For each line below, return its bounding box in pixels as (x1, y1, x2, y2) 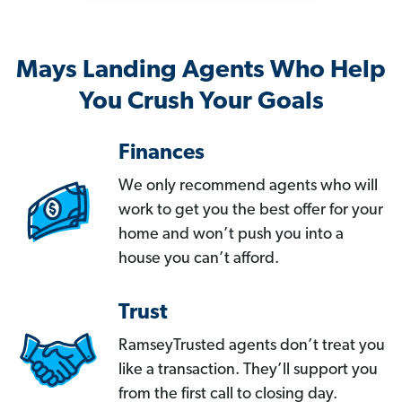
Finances (118, 143, 205, 165)
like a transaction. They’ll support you (118, 362, 378, 380)
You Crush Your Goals (78, 90, 324, 116)
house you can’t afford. (118, 250, 279, 268)
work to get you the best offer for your (118, 202, 383, 220)
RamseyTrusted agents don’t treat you (118, 337, 385, 355)
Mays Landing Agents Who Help (16, 58, 386, 84)
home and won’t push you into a (118, 226, 344, 244)
